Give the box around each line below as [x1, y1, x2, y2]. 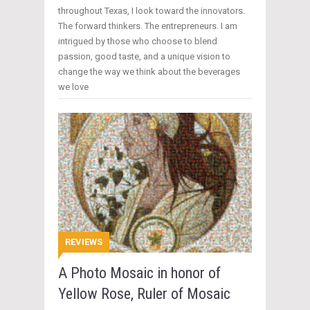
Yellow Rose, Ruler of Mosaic [58, 284, 230, 302]
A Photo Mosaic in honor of [58, 264, 221, 282]
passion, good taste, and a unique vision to [58, 51, 230, 62]
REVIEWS [65, 236, 102, 247]
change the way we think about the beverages [58, 66, 240, 77]
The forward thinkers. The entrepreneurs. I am [58, 21, 237, 32]
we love [58, 82, 89, 93]
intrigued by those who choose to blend [58, 36, 217, 47]
